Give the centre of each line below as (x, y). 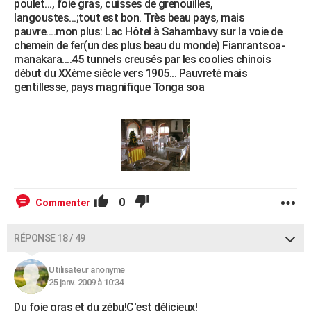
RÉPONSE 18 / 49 (50, 238)
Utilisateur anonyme (87, 270)
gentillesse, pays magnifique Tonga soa (109, 87)
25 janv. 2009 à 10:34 (86, 283)
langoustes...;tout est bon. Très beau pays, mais (129, 18)
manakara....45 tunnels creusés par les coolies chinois (142, 60)
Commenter (63, 203)
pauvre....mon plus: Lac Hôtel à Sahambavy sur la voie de (148, 32)
